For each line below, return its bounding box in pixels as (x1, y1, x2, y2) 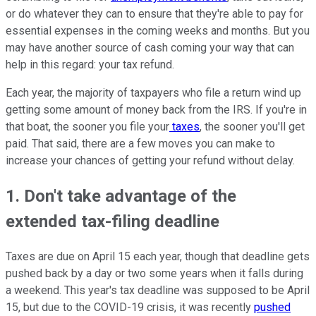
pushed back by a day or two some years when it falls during (6, 266, 303, 280)
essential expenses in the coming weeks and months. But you (6, 23, 310, 37)
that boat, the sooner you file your (6, 119, 169, 133)
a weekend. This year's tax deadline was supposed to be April (6, 283, 310, 297)
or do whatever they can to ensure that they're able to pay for (6, 6, 303, 20)
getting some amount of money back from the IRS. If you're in (6, 102, 307, 116)
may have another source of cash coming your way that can (6, 40, 294, 54)
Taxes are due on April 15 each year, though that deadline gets (6, 249, 310, 263)
